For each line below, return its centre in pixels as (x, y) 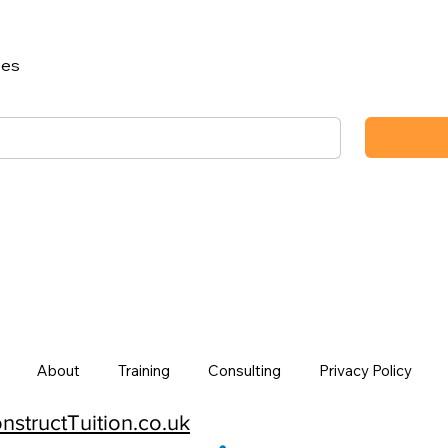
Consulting (244, 371)
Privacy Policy (365, 371)
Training (143, 371)
